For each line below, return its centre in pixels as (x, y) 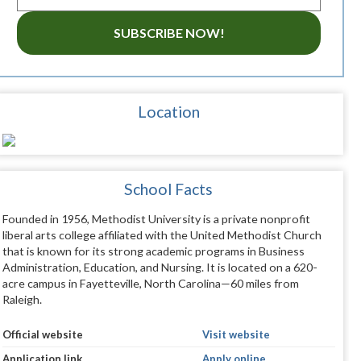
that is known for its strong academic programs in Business (153, 251)
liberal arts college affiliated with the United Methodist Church (162, 235)
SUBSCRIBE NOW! (169, 33)
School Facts (169, 189)
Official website (42, 335)
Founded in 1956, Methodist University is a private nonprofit (156, 219)
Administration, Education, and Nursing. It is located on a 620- (160, 268)
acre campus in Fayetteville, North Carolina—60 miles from (150, 284)
